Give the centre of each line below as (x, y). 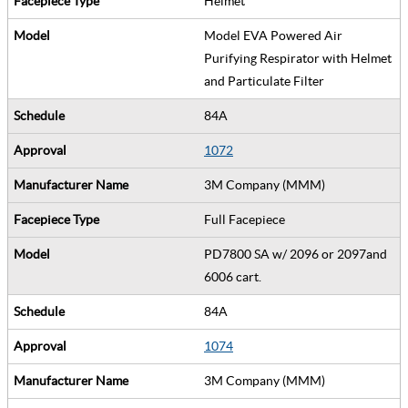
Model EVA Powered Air (273, 35)
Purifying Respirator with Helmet (298, 58)
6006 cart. (235, 276)
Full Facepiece (247, 219)
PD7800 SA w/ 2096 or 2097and (296, 254)
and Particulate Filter (267, 81)
